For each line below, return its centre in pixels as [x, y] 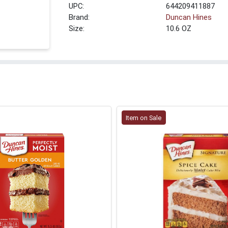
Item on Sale [144, 118]
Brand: [79, 18]
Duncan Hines [189, 18]
